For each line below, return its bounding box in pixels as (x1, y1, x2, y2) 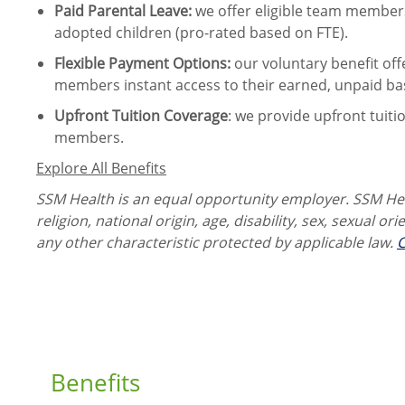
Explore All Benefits (36, 158, 166, 179)
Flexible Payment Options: (54, 53, 231, 74)
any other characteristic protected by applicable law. (36, 232, 397, 253)
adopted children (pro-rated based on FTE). (54, 23, 352, 43)
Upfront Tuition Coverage (54, 106, 228, 127)
